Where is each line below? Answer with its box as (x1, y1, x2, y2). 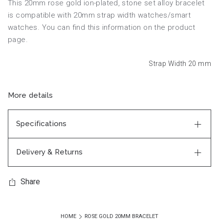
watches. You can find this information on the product (8, 22, 196, 32)
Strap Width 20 (149, 59, 198, 67)
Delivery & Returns (16, 147, 83, 156)
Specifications (16, 119, 67, 128)
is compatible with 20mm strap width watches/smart (8, 10, 191, 20)
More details (8, 90, 53, 100)
